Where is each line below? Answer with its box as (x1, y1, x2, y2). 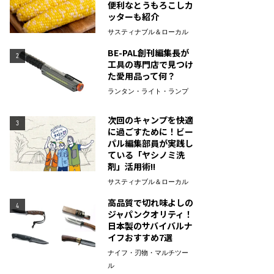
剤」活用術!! (108, 160, 155, 172)
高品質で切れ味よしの (108, 196, 193, 209)
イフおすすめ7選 (108, 231, 172, 243)
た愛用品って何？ (108, 70, 176, 82)
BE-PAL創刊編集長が (108, 46, 189, 59)
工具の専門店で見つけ (108, 58, 193, 70)
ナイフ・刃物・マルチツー (108, 250, 188, 256)
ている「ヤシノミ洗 (108, 149, 185, 161)
